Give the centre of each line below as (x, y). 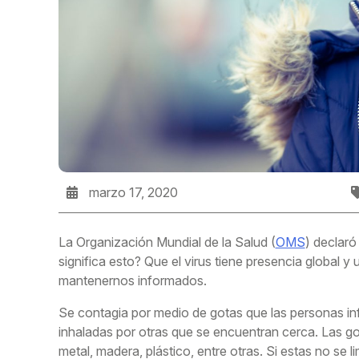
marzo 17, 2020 (131, 193)
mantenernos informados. (132, 281)
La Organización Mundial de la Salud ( (167, 242)
